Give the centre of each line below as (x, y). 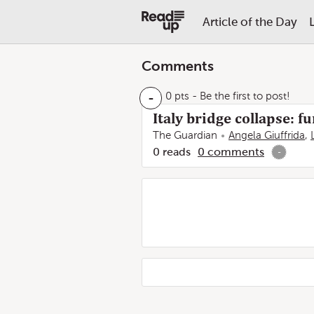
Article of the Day (250, 22)
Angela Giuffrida (267, 135)
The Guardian (185, 135)
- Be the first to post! (240, 96)
